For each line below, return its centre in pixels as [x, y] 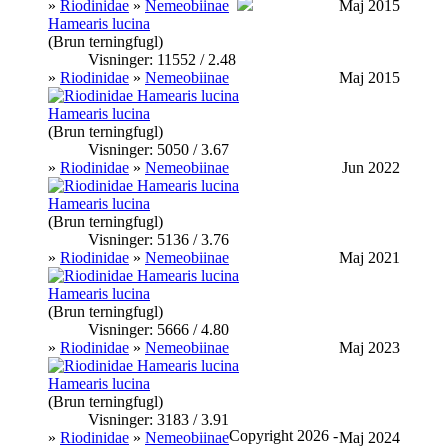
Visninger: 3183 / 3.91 [158, 420]
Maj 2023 [369, 348]
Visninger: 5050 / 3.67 [158, 150]
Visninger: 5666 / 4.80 [158, 330]
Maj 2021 [369, 258]
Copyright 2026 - [283, 436]
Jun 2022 [371, 168]
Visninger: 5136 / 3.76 [158, 240]
